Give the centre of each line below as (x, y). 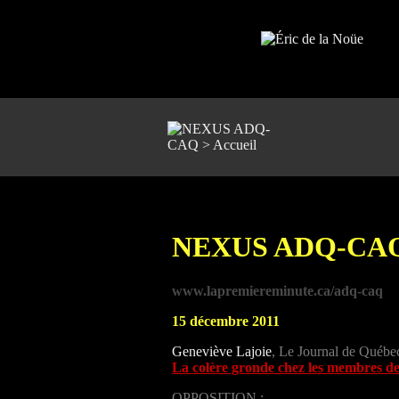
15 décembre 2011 (226, 321)
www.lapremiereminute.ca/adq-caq (277, 290)
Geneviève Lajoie (222, 351)
